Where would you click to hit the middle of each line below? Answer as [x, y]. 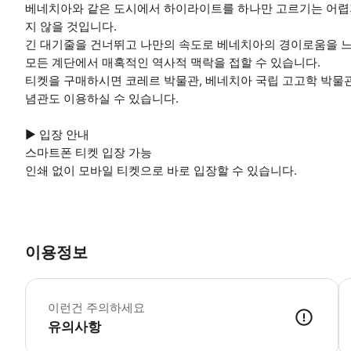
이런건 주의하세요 [96, 307]
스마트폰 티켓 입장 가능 [89, 153]
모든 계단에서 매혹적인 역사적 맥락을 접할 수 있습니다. [173, 63]
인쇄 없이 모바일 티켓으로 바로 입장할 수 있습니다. [161, 171]
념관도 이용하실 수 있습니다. [102, 99]
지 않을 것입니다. [71, 27]
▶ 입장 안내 [57, 135]
